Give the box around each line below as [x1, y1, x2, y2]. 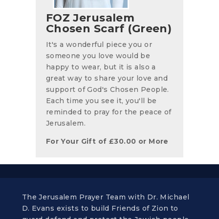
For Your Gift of [45, 136, 109, 146]
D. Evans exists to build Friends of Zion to [22, 203, 178, 213]
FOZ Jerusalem [45, 11, 135, 24]
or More [136, 136, 169, 146]
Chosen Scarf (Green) [45, 22, 172, 35]
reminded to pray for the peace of [45, 107, 172, 116]
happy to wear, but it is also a [45, 62, 156, 71]
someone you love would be [45, 51, 151, 60]
